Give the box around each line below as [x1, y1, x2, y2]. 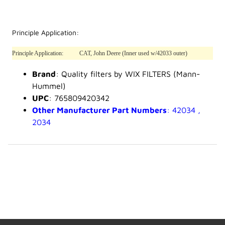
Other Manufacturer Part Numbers [32, 105, 167, 115]
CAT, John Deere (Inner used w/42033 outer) [79, 50, 187, 57]
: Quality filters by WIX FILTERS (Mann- [56, 69, 200, 79]
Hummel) [32, 81, 66, 91]
